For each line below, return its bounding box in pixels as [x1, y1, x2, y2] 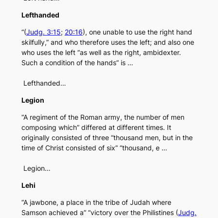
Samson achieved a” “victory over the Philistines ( [21, 208, 178, 217]
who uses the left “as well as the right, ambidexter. [21, 48, 181, 57]
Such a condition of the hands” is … [21, 58, 133, 67]
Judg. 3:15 [26, 28, 61, 36]
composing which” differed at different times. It [21, 123, 171, 132]
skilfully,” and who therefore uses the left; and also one [21, 38, 194, 47]
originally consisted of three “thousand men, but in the [21, 133, 193, 142]
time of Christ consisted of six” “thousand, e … [21, 144, 167, 152]
